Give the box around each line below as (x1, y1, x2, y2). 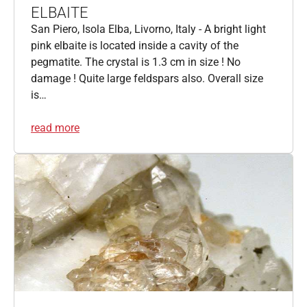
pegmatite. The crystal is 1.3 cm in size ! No (31, 55, 241, 69)
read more (31, 121, 79, 134)
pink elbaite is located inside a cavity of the (31, 38, 238, 52)
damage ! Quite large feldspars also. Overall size (31, 71, 263, 85)
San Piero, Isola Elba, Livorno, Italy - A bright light (31, 22, 266, 36)
